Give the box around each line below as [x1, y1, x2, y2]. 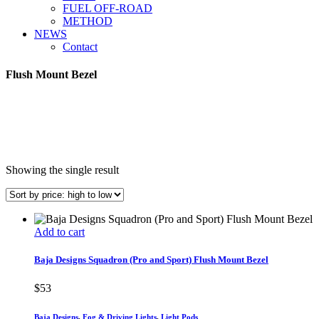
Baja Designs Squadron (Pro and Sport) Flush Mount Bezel [34, 254, 268, 266]
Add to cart [34, 226, 85, 239]
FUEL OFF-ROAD [63, 2, 152, 14]
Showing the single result [6, 164, 119, 177]
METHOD [63, 15, 113, 27]
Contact [63, 41, 98, 53]
